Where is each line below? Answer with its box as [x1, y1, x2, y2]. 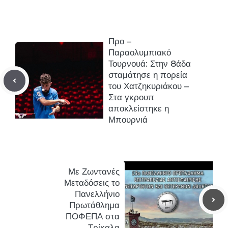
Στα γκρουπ [108, 92, 154, 103]
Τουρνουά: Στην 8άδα [108, 59, 191, 69]
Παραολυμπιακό [108, 47, 171, 58]
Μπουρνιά [108, 115, 148, 125]
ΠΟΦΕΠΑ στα [66, 211, 120, 222]
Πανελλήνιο [75, 189, 120, 199]
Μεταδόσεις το [64, 178, 120, 188]
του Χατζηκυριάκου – [108, 81, 189, 92]
